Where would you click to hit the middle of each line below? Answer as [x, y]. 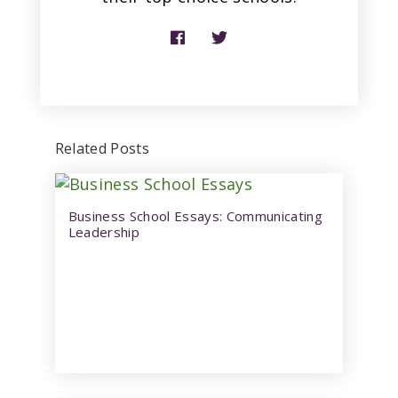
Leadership [104, 232]
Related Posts [102, 148]
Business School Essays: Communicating [195, 216]
